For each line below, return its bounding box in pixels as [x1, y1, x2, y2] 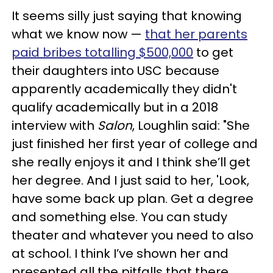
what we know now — [12, 26, 145, 43]
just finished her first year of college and [12, 135, 258, 152]
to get [193, 44, 233, 61]
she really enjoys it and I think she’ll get [12, 154, 250, 171]
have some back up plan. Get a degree [12, 190, 253, 207]
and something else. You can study [12, 208, 227, 225]
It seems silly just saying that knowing [12, 7, 242, 24]
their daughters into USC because [12, 62, 219, 79]
